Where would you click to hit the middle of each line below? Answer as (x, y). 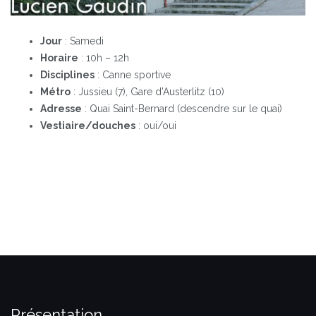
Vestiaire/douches (88, 126)
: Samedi (83, 41)
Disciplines (67, 75)
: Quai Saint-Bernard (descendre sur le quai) (182, 109)
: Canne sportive (133, 75)
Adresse (61, 109)
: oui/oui (156, 126)
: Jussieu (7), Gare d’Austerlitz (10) (147, 92)
